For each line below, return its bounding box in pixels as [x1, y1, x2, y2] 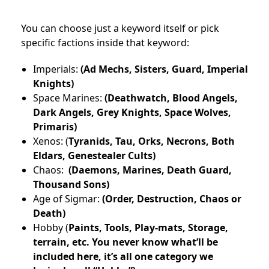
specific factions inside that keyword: [21, 36, 189, 50]
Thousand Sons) [33, 178, 109, 192]
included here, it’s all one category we [33, 250, 213, 264]
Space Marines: [33, 91, 104, 105]
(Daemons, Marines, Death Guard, [68, 163, 232, 177]
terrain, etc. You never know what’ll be [33, 235, 218, 249]
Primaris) [33, 120, 77, 134]
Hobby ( [33, 221, 68, 235]
